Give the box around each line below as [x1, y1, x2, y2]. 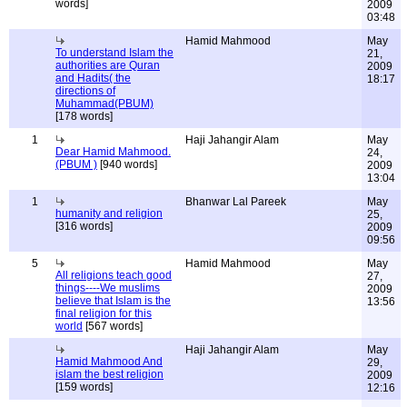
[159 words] [55, 381, 113, 393]
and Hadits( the [55, 72, 131, 84]
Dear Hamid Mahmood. [55, 145, 171, 158]
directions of [55, 84, 115, 97]
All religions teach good [55, 269, 172, 282]
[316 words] [55, 220, 113, 233]
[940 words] [97, 158, 157, 171]
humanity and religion [55, 207, 163, 220]
